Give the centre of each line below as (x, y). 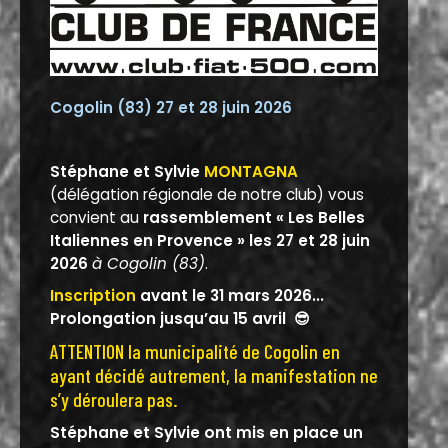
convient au (96, 217)
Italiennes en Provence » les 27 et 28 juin (210, 240)
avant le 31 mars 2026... (230, 296)
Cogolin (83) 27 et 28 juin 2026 (171, 107)
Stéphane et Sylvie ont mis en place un (206, 433)
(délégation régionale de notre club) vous (207, 194)
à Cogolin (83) (148, 263)
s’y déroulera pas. (114, 399)
